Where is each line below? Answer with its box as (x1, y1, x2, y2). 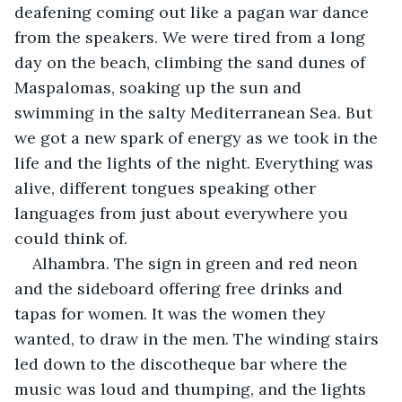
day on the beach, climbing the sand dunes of (14, 51, 370, 73)
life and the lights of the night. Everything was (14, 152, 378, 173)
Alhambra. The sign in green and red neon (32, 252, 362, 274)
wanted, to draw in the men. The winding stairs (14, 328, 383, 349)
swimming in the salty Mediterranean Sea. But (14, 101, 377, 123)
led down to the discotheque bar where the (14, 353, 352, 374)
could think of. (14, 227, 127, 249)
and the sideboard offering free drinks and (14, 277, 347, 299)
